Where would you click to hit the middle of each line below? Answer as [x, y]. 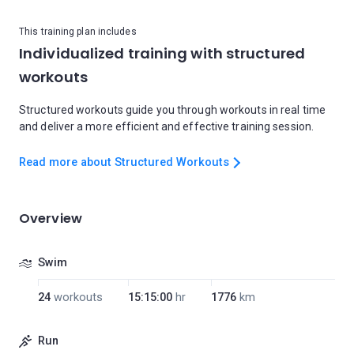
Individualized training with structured [162, 53]
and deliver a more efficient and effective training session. [167, 126]
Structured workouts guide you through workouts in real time [172, 110]
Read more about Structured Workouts [124, 162]
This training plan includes [78, 32]
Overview [51, 218]
